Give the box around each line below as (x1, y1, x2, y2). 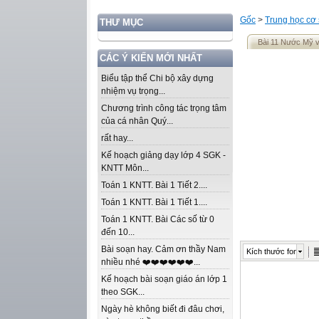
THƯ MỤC (100, 17, 143, 28)
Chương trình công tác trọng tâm (101, 103, 226, 113)
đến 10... (101, 227, 135, 237)
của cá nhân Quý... (101, 116, 173, 126)
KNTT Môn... (101, 163, 149, 173)
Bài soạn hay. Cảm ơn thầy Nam (101, 244, 226, 254)
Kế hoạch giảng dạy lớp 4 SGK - (101, 150, 226, 160)
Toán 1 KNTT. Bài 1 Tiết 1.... (101, 197, 207, 207)
